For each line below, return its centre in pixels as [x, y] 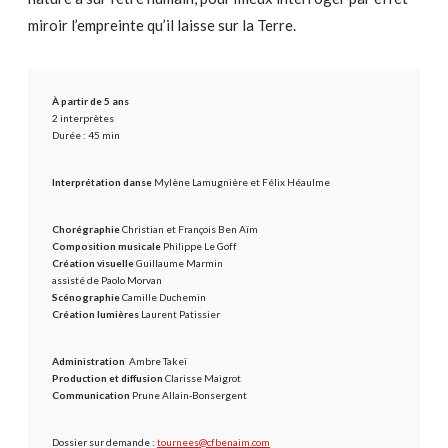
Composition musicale [106, 246]
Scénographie [86, 297]
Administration [89, 361]
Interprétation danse [102, 182]
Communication [91, 395]
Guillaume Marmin [178, 263]
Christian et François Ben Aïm [189, 229]
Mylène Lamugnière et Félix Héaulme [241, 182]
